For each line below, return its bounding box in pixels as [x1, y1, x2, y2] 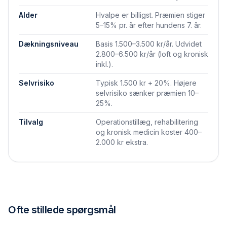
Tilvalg [19, 118, 43, 126]
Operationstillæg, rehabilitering [96, 118, 198, 126]
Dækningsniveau [19, 40, 79, 48]
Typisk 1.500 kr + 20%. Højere [96, 79, 197, 87]
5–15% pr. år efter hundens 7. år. [96, 21, 202, 29]
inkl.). [96, 60, 113, 68]
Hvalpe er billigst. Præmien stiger [96, 11, 205, 19]
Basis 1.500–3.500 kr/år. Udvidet [96, 40, 202, 48]
